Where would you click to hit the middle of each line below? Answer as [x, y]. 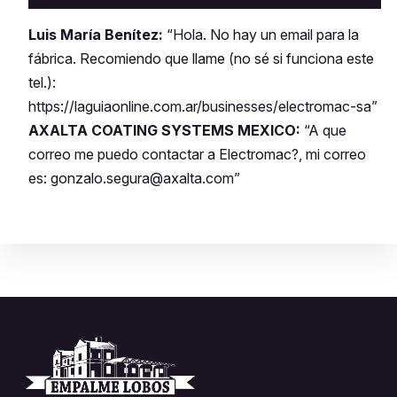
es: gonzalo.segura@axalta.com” [134, 179]
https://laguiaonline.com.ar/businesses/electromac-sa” [203, 107]
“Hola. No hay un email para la [261, 35]
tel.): [42, 83]
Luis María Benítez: [96, 35]
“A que [323, 131]
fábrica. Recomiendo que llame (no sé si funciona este [201, 59]
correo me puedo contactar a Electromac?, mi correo [197, 155]
